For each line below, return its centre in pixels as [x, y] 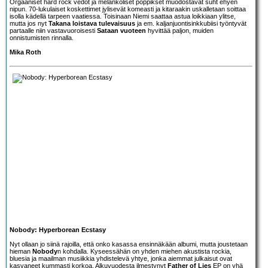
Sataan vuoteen [121, 30]
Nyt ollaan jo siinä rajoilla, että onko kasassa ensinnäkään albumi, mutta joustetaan [129, 244]
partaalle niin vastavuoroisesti [53, 30]
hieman [21, 251]
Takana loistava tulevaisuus [92, 23]
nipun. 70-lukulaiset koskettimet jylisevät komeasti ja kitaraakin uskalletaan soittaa [128, 9]
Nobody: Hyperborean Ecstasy [58, 229]
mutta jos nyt [29, 23]
